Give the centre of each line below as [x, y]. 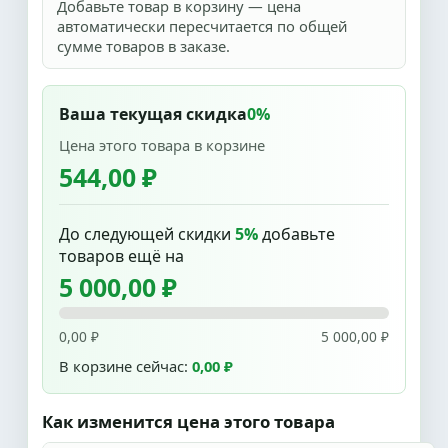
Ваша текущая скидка [153, 114]
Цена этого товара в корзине [162, 145]
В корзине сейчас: [125, 366]
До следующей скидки [147, 234]
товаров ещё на [121, 256]
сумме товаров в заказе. [143, 46]
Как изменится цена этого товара [188, 421]
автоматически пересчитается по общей [202, 26]
